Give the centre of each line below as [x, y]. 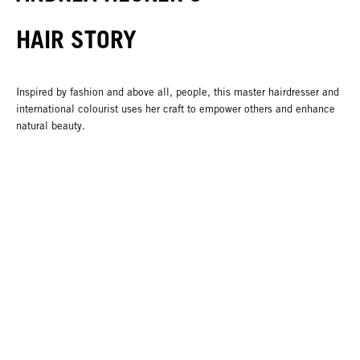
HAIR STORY [76, 39]
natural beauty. [51, 125]
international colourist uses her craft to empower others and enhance [176, 108]
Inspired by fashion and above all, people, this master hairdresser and [178, 92]
